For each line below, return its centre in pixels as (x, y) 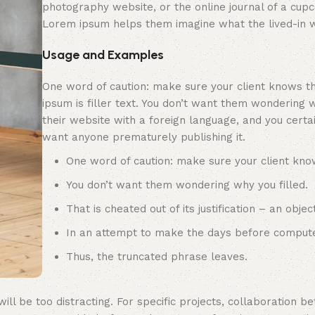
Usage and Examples (103, 55)
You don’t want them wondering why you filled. (187, 185)
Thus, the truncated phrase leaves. (156, 257)
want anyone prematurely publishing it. (143, 137)
